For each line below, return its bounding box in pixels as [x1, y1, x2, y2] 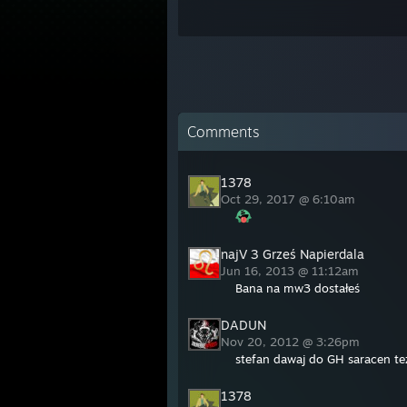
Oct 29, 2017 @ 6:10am [221, 192, 359, 206]
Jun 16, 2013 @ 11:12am [221, 263, 362, 278]
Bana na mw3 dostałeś [235, 281, 360, 295]
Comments [187, 123, 260, 141]
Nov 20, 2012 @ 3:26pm [221, 334, 363, 349]
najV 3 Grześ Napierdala [221, 246, 364, 262]
